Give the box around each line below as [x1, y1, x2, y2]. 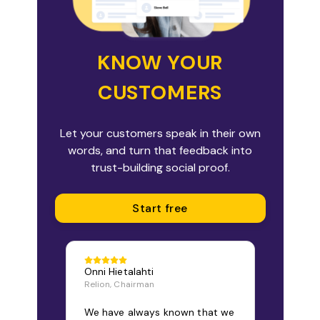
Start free [132, 200, 188, 216]
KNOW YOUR [96, 49, 224, 76]
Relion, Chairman [84, 278, 155, 290]
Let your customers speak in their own [59, 125, 261, 141]
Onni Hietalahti [84, 264, 154, 278]
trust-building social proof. [90, 159, 230, 175]
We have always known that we [84, 305, 235, 319]
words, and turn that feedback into [68, 142, 252, 158]
